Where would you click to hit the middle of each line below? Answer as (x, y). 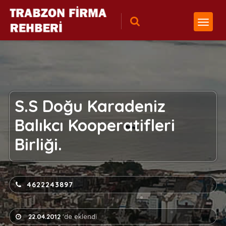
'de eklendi (78, 216)
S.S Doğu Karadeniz (90, 106)
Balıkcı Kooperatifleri (95, 125)
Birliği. (38, 144)
